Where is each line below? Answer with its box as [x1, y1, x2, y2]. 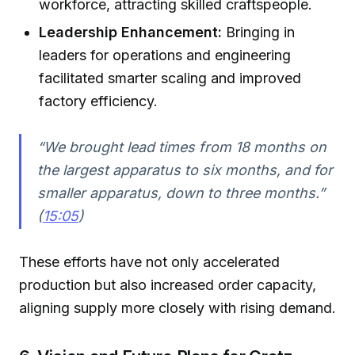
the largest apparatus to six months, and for [36, 162, 333, 179]
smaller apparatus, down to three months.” [36, 185, 325, 202]
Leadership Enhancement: [39, 24, 223, 41]
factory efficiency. [39, 93, 158, 110]
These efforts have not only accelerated [19, 253, 280, 270]
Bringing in [222, 24, 296, 41]
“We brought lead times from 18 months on [36, 139, 326, 156]
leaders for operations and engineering [39, 47, 292, 64]
